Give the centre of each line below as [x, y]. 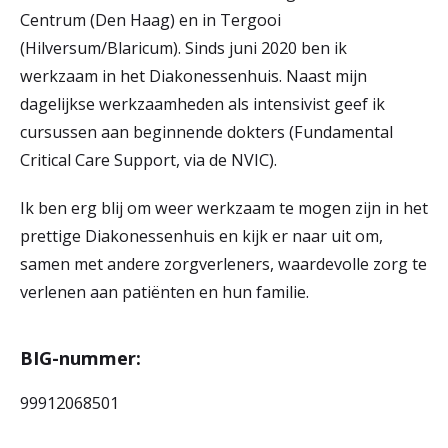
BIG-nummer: [80, 357]
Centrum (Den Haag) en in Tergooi [150, 20]
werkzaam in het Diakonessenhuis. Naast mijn [193, 76]
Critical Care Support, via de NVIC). [148, 160]
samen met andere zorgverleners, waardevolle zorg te [223, 264]
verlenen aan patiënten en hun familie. [164, 292]
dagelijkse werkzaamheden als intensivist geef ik [202, 104]
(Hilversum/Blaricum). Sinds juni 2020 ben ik [183, 48]
